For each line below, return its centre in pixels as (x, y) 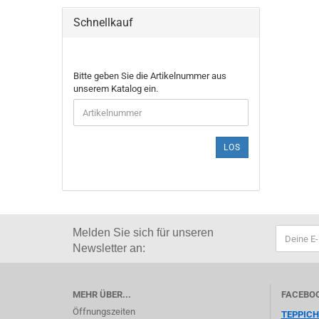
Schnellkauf (103, 22)
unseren (192, 232)
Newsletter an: (109, 248)
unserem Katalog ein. (116, 89)
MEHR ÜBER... (102, 294)
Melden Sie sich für (121, 232)
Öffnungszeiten (104, 312)
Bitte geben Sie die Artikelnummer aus (150, 76)
